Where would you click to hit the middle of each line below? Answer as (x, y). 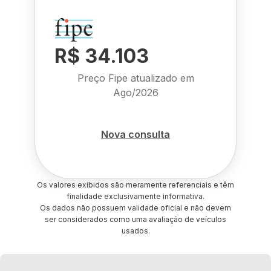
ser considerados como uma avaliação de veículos (135, 219)
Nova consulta (135, 134)
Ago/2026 (135, 93)
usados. (135, 231)
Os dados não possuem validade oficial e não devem (135, 208)
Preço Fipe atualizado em (135, 78)
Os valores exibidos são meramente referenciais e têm (135, 185)
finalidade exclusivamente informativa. (135, 196)
